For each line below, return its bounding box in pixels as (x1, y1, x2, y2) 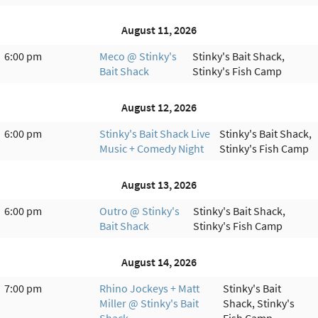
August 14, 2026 (121, 254, 197, 269)
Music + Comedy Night (99, 141, 204, 155)
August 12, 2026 (121, 99, 197, 114)
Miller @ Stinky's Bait (99, 295, 199, 310)
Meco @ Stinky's (99, 48, 177, 63)
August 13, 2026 (121, 177, 197, 192)
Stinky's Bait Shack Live (99, 126, 210, 141)
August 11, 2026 (121, 22, 197, 37)
